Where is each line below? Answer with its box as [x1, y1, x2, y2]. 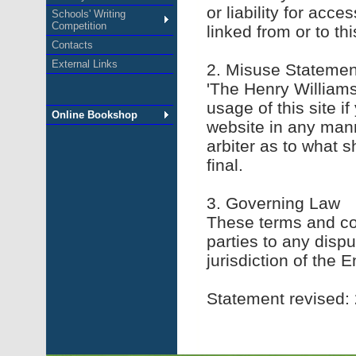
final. [207, 156, 243, 174]
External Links [51, 58, 118, 71]
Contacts [51, 39, 93, 52]
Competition [51, 20, 106, 33]
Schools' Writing [51, 8, 126, 21]
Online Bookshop [51, 108, 137, 121]
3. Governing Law [207, 194, 340, 212]
